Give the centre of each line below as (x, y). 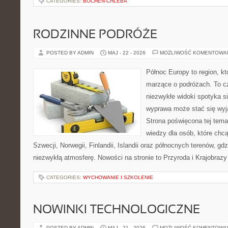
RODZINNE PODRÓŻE (95, 35)
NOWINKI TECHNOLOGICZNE (117, 210)
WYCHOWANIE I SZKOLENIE (118, 177)
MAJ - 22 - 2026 (127, 53)
